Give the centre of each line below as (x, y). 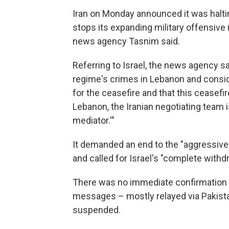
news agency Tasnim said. (126, 41)
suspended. (97, 210)
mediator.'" (94, 120)
